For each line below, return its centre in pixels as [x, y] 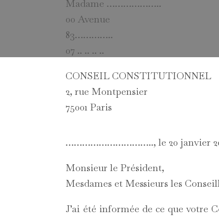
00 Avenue [88, 19]
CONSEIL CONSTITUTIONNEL [139, 76]
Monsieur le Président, [115, 168]
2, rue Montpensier [107, 92]
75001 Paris [89, 107]
